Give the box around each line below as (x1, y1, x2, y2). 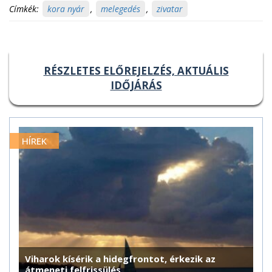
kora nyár (47, 3, 84, 15)
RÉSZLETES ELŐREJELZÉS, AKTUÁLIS (43, 64, 229, 78)
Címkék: (9, 3, 39, 15)
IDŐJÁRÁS (110, 78, 162, 93)
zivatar (157, 3, 183, 15)
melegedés (101, 3, 140, 15)
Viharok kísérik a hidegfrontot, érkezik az (25, 252, 216, 265)
